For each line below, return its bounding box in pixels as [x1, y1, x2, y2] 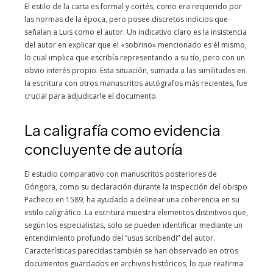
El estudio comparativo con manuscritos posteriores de [24, 169, 217, 179]
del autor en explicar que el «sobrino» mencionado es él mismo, [24, 40, 247, 50]
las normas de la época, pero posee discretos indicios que [24, 14, 228, 24]
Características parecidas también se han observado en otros [24, 246, 238, 256]
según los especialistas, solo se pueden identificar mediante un [24, 220, 243, 230]
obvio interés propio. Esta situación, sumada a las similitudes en [24, 65, 246, 76]
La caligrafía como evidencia [24, 121, 221, 139]
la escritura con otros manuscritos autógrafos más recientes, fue [24, 78, 247, 88]
